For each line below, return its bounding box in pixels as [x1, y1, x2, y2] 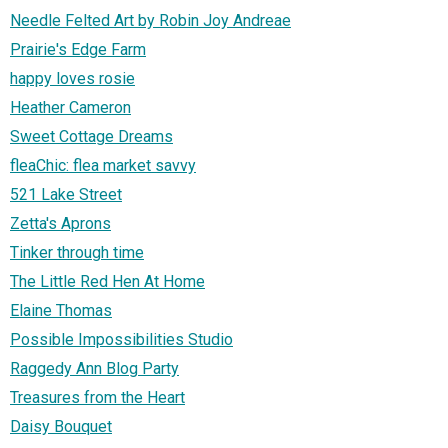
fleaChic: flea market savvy [10, 156, 196, 176]
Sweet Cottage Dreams [10, 127, 173, 147]
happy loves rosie [10, 69, 135, 89]
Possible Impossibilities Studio [10, 330, 233, 350]
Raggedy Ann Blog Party [10, 359, 179, 379]
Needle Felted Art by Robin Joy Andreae [10, 11, 291, 31]
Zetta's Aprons [10, 214, 111, 234]
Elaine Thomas [10, 301, 112, 321]
